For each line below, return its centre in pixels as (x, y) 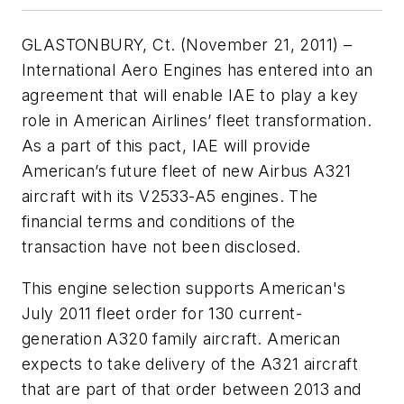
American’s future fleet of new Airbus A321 (187, 171)
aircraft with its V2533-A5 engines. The (170, 197)
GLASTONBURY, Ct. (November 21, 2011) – (187, 45)
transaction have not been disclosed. (161, 247)
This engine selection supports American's (184, 289)
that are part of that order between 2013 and (192, 390)
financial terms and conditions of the (159, 222)
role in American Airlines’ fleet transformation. (197, 121)
